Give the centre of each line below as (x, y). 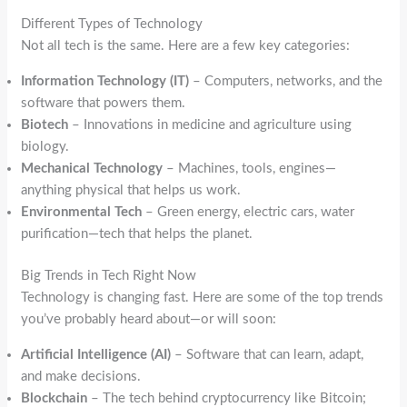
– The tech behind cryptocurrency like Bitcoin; (227, 398)
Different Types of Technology (112, 24)
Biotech (45, 124)
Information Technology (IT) (105, 81)
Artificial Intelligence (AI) (96, 355)
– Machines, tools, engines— (250, 168)
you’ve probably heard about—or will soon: (149, 319)
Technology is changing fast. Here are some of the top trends (203, 298)
